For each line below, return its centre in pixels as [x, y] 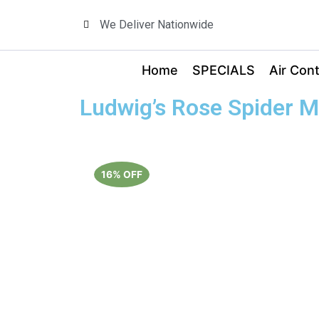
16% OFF [122, 174]
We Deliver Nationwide [156, 25]
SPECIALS [223, 70]
